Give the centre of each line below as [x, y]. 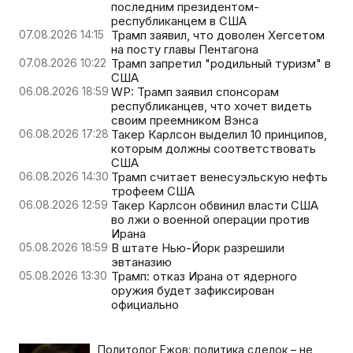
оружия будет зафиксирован [193, 290]
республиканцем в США [179, 20]
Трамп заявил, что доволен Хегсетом [218, 35]
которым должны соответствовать [214, 148]
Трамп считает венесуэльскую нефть [219, 176]
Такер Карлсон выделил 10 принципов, [219, 134]
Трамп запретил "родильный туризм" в [221, 63]
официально [145, 304]
